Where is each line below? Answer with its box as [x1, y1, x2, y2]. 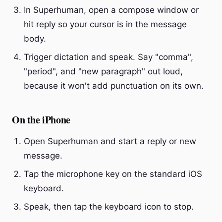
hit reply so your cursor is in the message [24, 19, 187, 29]
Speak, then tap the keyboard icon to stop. [24, 202, 194, 212]
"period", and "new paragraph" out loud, [24, 66, 183, 76]
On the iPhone [12, 112, 70, 127]
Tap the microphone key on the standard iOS [24, 169, 202, 179]
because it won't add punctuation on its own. [24, 81, 204, 91]
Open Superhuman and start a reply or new [24, 136, 196, 146]
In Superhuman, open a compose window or [24, 5, 199, 15]
